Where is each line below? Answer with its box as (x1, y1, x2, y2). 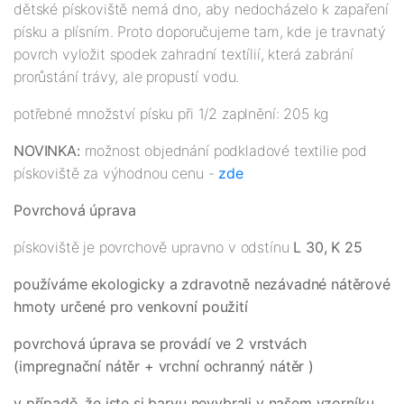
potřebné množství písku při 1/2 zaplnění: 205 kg (14, 105, 329, 124)
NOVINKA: (14, 142, 85, 161)
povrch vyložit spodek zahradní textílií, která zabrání (14, 45, 353, 64)
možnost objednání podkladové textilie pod (84, 142, 368, 161)
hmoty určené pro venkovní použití (14, 298, 248, 317)
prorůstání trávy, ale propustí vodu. (14, 68, 240, 87)
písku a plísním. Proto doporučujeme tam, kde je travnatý (14, 23, 387, 41)
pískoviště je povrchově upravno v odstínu (14, 238, 294, 257)
